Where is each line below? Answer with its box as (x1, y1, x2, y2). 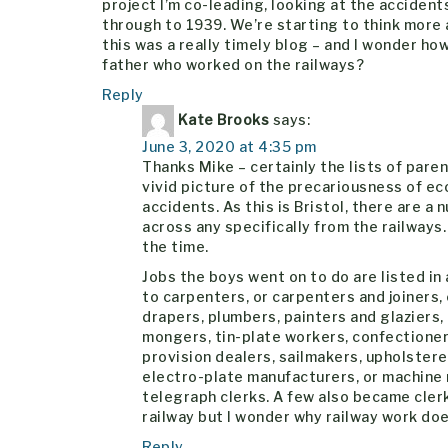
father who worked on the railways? (102, 55, 364, 73)
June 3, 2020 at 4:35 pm (142, 137, 317, 155)
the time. (142, 237, 209, 255)
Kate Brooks (177, 110, 269, 128)
